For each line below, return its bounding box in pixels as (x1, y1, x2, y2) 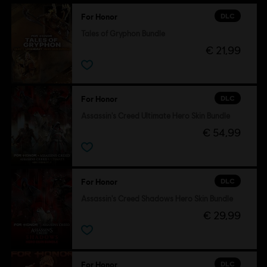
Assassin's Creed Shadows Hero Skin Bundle (80, 194, 233, 204)
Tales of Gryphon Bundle (80, 29, 165, 38)
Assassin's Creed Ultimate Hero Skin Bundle (80, 111, 230, 121)
